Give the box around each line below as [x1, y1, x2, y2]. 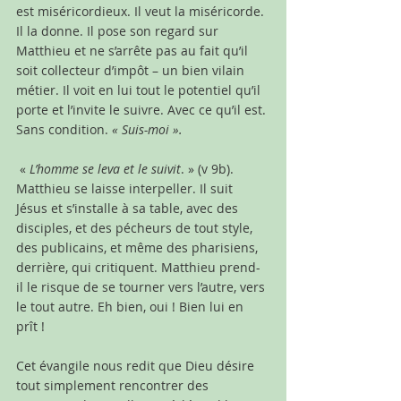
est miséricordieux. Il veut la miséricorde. [16, 3, 268, 20]
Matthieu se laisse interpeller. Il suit [16, 180, 236, 197]
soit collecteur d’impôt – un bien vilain [16, 62, 248, 79]
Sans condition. [16, 121, 112, 138]
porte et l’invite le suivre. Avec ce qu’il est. [16, 101, 269, 118]
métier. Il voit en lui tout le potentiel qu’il [16, 81, 264, 98]
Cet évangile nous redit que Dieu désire [16, 357, 258, 374]
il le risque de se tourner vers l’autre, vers [16, 278, 269, 295]
